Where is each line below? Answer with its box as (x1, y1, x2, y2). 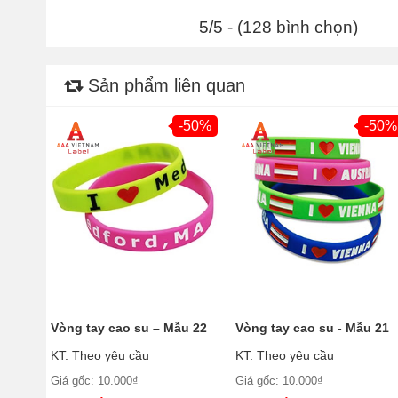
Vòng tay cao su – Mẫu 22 (51, 320, 207, 335)
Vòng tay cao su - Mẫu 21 (235, 320, 390, 335)
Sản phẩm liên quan (83, 75, 245, 95)
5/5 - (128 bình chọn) (199, 17, 358, 36)
